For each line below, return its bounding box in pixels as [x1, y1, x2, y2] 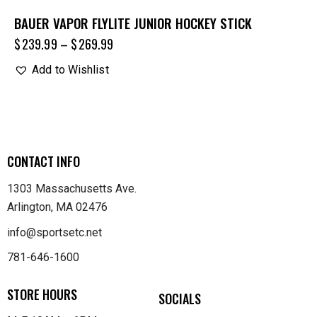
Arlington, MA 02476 [7, 200, 108, 214]
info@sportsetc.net [7, 225, 102, 239]
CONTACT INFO [7, 152, 80, 171]
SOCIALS [158, 289, 201, 308]
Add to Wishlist [32, 62, 109, 76]
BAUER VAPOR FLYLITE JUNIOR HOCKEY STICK [14, 12, 252, 33]
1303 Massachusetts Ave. [7, 182, 137, 196]
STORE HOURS [7, 284, 77, 304]
